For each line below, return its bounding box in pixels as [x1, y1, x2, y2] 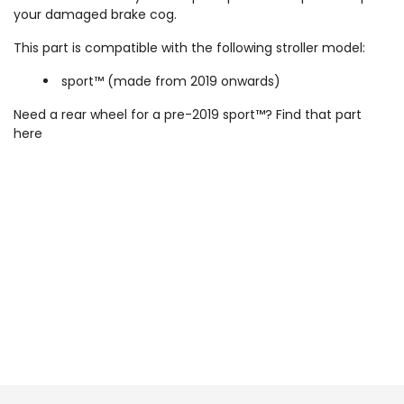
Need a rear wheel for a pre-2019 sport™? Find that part [14, 105, 362, 124]
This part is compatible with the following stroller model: [14, 38, 365, 57]
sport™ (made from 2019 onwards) [61, 71, 280, 90]
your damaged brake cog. [14, 5, 177, 23]
